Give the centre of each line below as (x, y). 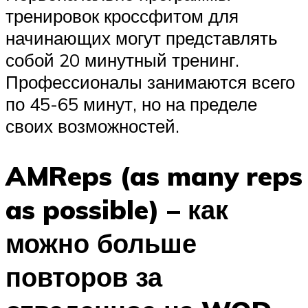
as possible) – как (117, 209)
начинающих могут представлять (142, 38)
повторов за (84, 276)
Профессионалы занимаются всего (150, 82)
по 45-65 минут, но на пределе (131, 104)
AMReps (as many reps (154, 175)
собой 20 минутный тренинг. (122, 60)
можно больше (101, 243)
